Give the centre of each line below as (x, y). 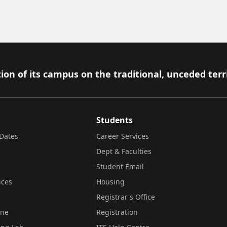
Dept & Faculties (124, 151)
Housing (110, 182)
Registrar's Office (126, 197)
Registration (117, 212)
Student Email (120, 166)
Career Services (123, 136)
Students (115, 120)
